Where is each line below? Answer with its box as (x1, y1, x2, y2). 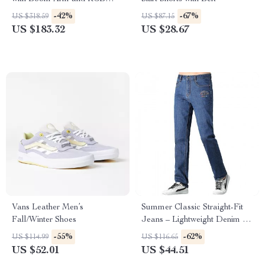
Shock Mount (12, 8, 60, 16)
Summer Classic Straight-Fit (141, 203, 243, 212)
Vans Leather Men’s (12, 203, 83, 212)
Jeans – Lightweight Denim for (141, 216, 253, 224)
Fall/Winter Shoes (12, 216, 76, 224)
